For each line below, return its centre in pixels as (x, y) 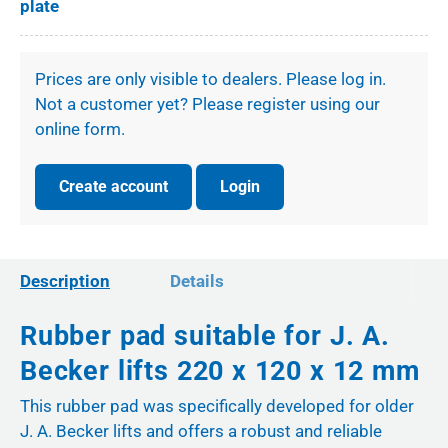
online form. (80, 129)
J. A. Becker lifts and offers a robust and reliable (201, 431)
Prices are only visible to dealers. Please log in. (210, 79)
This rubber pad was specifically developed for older (217, 406)
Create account (113, 187)
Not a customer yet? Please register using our (207, 104)
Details (197, 280)
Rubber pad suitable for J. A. (205, 335)
